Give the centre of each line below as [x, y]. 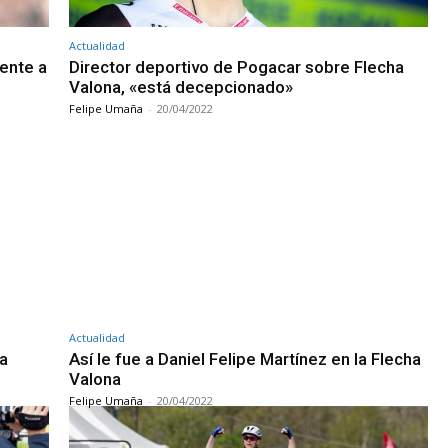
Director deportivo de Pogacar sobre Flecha [236, 66]
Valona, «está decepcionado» [181, 86]
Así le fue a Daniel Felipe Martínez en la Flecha [245, 358]
